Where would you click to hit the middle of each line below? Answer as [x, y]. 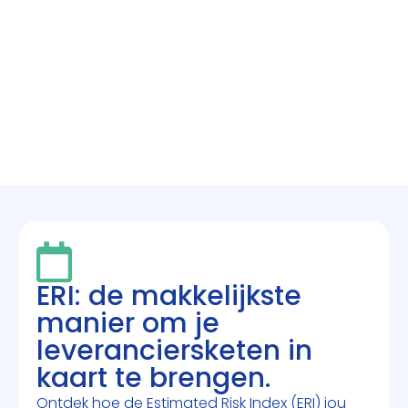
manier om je [128, 323]
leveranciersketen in [174, 350]
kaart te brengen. [153, 377]
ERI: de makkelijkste [169, 296]
